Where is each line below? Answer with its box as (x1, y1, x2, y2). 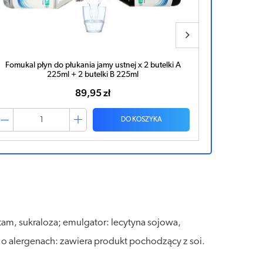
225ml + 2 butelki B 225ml (47, 70, 139, 79)
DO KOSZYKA (120, 116, 162, 123)
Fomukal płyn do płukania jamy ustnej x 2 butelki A (5, 61, 181, 70)
